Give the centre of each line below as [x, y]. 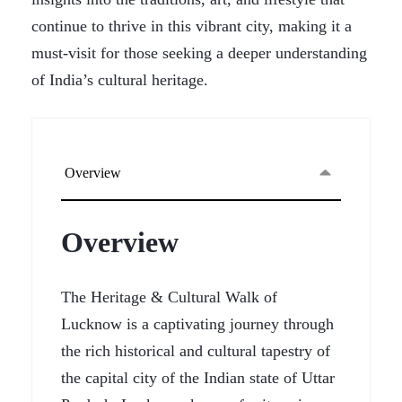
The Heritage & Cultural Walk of [169, 297]
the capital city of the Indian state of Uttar [198, 378]
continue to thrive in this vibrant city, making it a [192, 26]
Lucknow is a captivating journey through [197, 324]
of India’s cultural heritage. [120, 80]
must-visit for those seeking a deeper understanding [199, 53]
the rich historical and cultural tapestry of [196, 351]
